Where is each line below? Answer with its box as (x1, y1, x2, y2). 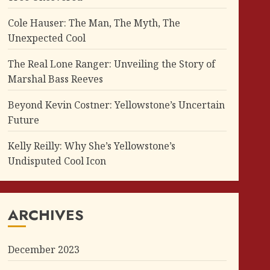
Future (7, 113, 39, 127)
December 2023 (7, 242, 80, 256)
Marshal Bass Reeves (7, 72, 103, 86)
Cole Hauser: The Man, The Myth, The (7, 16, 180, 30)
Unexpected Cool (7, 31, 86, 45)
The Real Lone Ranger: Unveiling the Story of (7, 57, 215, 71)
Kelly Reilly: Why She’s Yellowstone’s (7, 139, 175, 152)
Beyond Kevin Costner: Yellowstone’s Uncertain (7, 98, 225, 111)
